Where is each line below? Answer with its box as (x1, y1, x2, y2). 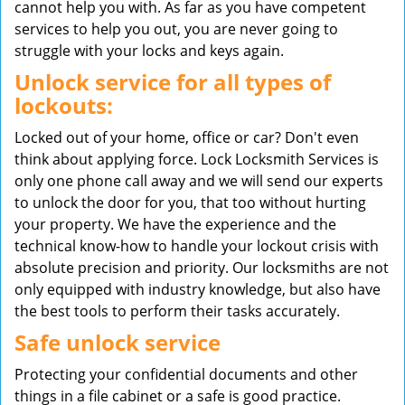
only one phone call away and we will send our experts (14, 171, 383, 191)
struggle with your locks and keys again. (14, 41, 284, 61)
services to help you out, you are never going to (14, 19, 338, 39)
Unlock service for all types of (14, 67, 331, 97)
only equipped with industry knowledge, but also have (14, 279, 381, 299)
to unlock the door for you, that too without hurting (14, 193, 366, 212)
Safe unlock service (14, 327, 221, 357)
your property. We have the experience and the (14, 214, 336, 234)
